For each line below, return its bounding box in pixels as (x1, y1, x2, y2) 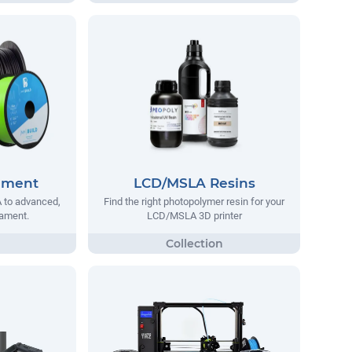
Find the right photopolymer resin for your (104, 195, 284, 207)
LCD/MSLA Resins (133, 174, 255, 191)
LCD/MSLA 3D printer (146, 209, 242, 222)
